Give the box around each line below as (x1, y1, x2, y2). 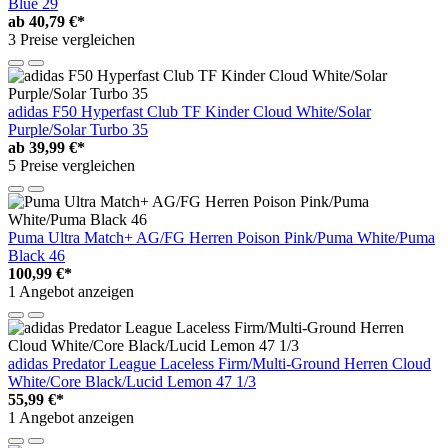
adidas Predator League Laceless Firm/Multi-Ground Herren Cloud (8, 354, 431, 372)
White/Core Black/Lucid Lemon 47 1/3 (8, 372, 256, 390)
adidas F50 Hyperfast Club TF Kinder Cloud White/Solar (8, 102, 371, 120)
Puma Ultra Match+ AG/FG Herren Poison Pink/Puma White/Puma (8, 228, 435, 246)
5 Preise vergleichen (8, 156, 135, 174)
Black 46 (8, 246, 65, 264)
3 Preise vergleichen (8, 30, 135, 48)
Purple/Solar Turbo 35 (8, 120, 148, 138)
